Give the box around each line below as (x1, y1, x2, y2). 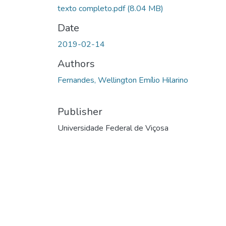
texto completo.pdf (58, 3, 127, 14)
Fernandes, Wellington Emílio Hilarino (58, 74, 188, 86)
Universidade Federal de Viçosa (58, 122, 168, 134)
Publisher (58, 104, 102, 119)
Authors (58, 56, 95, 71)
